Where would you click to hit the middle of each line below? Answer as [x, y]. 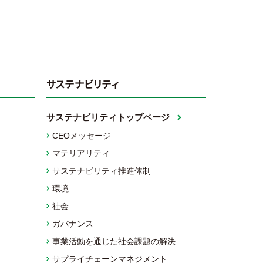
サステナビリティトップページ [108, 117]
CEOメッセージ [81, 135]
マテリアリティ [81, 153]
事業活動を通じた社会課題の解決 [114, 241]
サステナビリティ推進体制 [101, 171]
